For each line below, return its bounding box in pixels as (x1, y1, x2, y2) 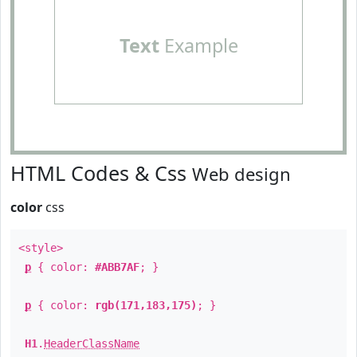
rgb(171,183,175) (95, 299, 197, 312)
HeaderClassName (44, 337, 139, 350)
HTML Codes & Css (10, 159, 192, 186)
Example (159, 33, 238, 58)
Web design (192, 162, 291, 186)
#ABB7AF (95, 261, 139, 273)
